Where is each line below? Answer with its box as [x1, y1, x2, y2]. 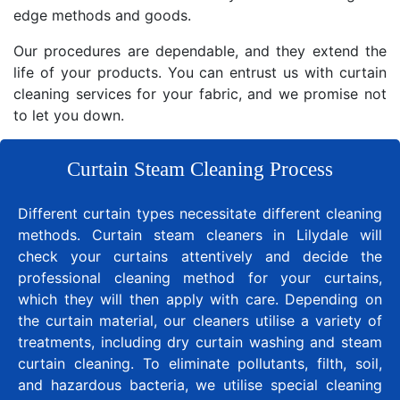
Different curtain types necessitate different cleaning [18, 204, 382, 222]
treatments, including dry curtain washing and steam [18, 332, 382, 351]
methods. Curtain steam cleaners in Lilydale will [18, 225, 382, 244]
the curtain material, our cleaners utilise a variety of [18, 311, 382, 329]
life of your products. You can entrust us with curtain [13, 62, 387, 81]
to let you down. [13, 105, 124, 124]
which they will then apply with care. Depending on [18, 289, 382, 308]
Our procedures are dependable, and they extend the [13, 41, 387, 60]
